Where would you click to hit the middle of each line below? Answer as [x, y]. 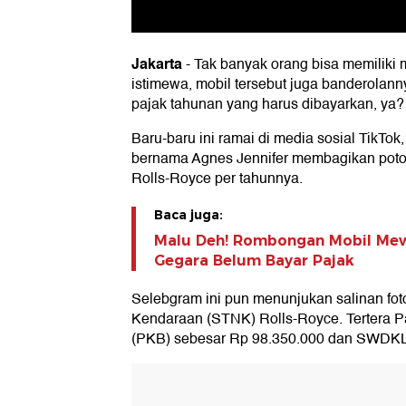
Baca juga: [188, 215]
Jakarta [157, 64]
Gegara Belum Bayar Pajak [254, 261]
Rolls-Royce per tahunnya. [217, 179]
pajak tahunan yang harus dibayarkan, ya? [268, 105]
